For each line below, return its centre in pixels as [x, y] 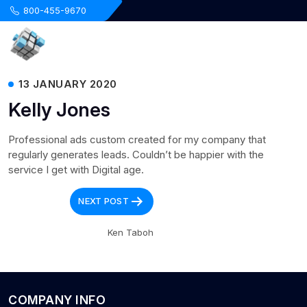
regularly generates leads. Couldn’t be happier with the [136, 155]
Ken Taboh [131, 232]
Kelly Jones [59, 110]
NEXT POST [103, 200]
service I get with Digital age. [76, 170]
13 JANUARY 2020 [68, 84]
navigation [48, 218]
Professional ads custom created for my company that [137, 139]
